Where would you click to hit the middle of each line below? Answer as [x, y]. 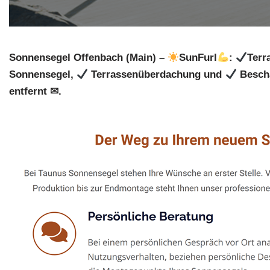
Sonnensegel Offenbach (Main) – [88, 58]
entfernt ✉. [35, 92]
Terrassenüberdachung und [157, 75]
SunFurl [198, 58]
